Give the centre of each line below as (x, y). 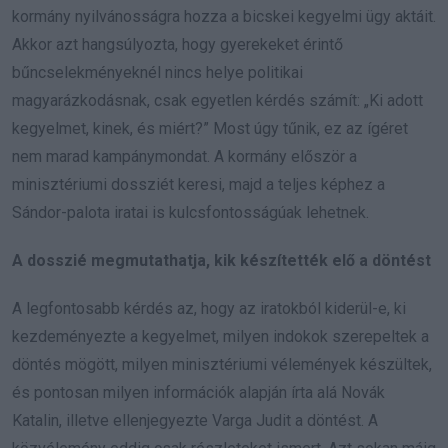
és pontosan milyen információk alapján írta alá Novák (198, 392)
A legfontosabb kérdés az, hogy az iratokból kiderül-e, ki (209, 308)
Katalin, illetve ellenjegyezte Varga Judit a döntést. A (195, 420)
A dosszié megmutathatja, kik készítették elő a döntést (221, 260)
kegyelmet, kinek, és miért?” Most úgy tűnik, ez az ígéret (210, 128)
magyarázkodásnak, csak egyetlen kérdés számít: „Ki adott (217, 100)
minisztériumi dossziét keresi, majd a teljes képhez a (198, 184)
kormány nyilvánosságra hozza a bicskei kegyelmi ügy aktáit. (224, 16)
